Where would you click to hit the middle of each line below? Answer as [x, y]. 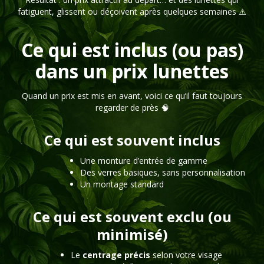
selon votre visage [186, 255]
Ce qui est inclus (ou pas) [132, 50]
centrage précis [116, 255]
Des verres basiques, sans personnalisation [163, 172]
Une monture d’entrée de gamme [144, 161]
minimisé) [132, 234]
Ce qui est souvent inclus [132, 140]
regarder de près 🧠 [132, 108]
